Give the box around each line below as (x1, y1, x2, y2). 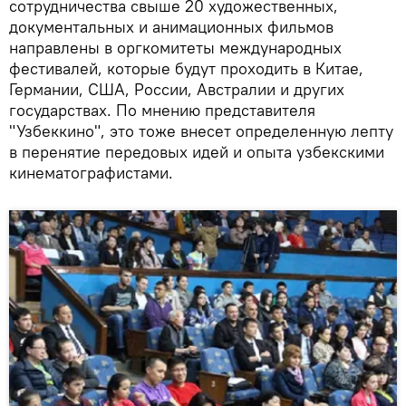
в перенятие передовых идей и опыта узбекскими (9, 141, 384, 163)
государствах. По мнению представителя (9, 100, 315, 121)
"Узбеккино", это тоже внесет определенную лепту (9, 121, 393, 142)
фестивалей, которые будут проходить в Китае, (9, 58, 363, 80)
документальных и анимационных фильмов (9, 16, 333, 38)
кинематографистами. (9, 162, 173, 184)
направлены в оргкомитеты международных (9, 37, 342, 59)
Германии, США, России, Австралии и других (9, 79, 344, 101)
